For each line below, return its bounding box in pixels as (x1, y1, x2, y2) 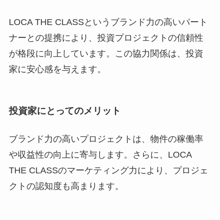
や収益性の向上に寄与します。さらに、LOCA (8, 150, 192, 160)
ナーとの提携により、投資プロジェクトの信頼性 (8, 32, 203, 43)
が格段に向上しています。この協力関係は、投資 (8, 48, 203, 58)
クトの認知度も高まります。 (8, 181, 124, 192)
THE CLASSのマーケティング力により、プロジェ (8, 165, 208, 176)
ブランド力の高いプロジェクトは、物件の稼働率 (8, 134, 203, 144)
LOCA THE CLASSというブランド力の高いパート (8, 17, 208, 27)
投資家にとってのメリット (8, 106, 121, 116)
